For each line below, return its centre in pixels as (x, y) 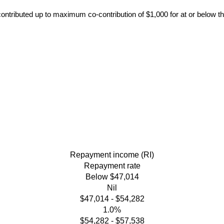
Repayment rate (112, 166)
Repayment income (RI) (112, 155)
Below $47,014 (112, 177)
